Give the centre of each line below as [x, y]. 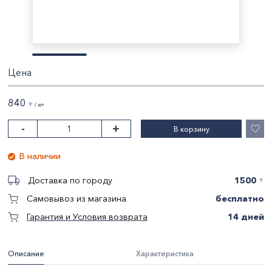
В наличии [40, 156]
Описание [26, 253]
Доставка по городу [70, 180]
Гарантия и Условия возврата [87, 217]
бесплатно [240, 198]
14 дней [246, 216]
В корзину [191, 129]
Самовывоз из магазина [76, 199]
